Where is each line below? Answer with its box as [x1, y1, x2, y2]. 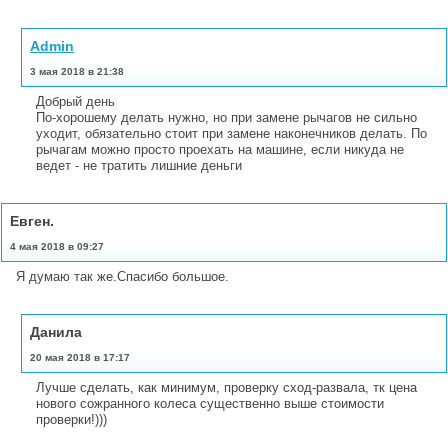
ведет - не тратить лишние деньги [36, 157, 242, 173]
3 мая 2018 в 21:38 [30, 65, 124, 77]
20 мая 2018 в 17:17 [30, 351, 130, 363]
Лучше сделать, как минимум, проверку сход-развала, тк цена [36, 379, 417, 395]
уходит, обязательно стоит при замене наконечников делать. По [36, 125, 427, 141]
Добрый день [36, 93, 115, 109]
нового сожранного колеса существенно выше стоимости [36, 395, 384, 411]
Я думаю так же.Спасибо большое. [16, 268, 229, 284]
